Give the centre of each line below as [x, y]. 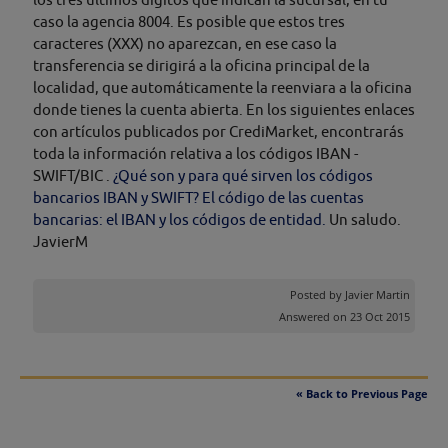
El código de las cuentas [283, 197]
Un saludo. [363, 219]
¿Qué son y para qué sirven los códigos [243, 175]
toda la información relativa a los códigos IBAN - [195, 153]
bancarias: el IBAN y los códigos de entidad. [179, 219]
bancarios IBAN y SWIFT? [116, 197]
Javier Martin [377, 294]
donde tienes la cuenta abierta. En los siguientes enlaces [224, 109]
